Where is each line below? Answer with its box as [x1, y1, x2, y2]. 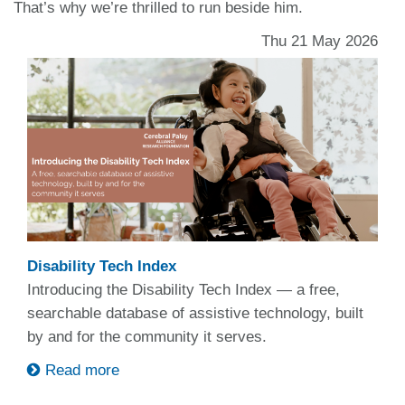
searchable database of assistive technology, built [27, 304, 363, 322]
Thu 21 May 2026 [261, 32, 378, 50]
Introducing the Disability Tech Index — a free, [27, 280, 340, 298]
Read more [41, 361, 119, 379]
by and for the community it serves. [27, 327, 271, 345]
